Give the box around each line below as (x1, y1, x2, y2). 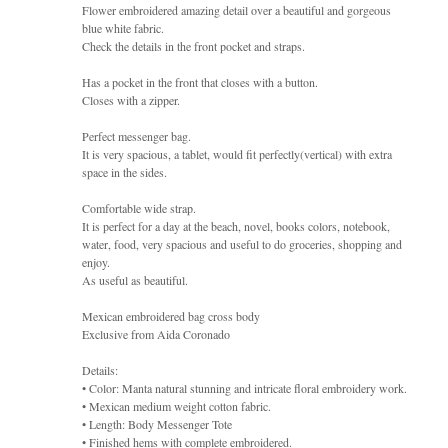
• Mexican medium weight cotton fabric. (82, 397, 271, 414)
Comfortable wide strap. (82, 199, 196, 216)
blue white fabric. (82, 19, 164, 36)
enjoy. (82, 253, 110, 270)
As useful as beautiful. (82, 271, 188, 288)
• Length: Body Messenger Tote (82, 415, 232, 432)
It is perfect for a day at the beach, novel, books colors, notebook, (82, 217, 390, 234)
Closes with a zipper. (82, 91, 180, 108)
